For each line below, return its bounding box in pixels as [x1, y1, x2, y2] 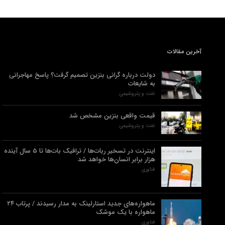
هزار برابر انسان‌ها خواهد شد [78, 154, 155, 165]
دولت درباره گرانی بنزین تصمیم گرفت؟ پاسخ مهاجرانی [9, 70, 155, 80]
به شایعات [128, 78, 155, 89]
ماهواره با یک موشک [96, 206, 155, 217]
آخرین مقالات [167, 47, 201, 56]
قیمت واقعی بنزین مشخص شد [69, 110, 155, 121]
